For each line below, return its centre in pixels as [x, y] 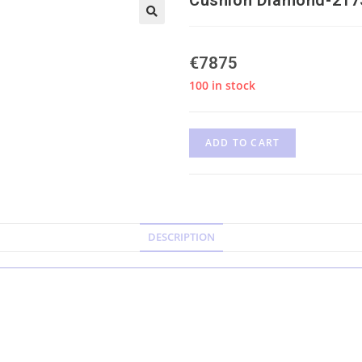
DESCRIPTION [181, 237]
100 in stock [222, 85]
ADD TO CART [243, 142]
